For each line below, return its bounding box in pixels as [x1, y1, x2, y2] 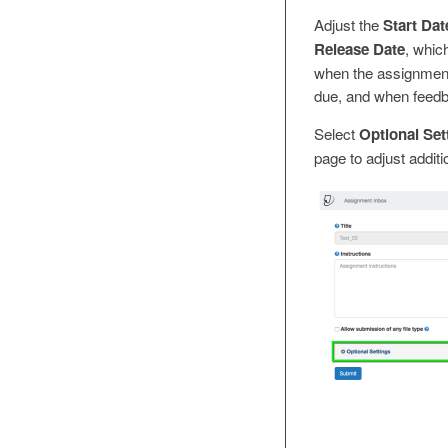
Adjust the [313, 13, 383, 35]
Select [313, 122, 359, 144]
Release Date [313, 37, 405, 60]
